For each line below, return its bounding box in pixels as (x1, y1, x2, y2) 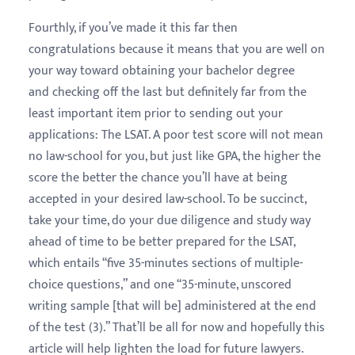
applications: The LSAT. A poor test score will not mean (29, 124, 323, 146)
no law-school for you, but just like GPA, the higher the (29, 146, 321, 167)
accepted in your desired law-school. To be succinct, (29, 189, 306, 210)
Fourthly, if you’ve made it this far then (29, 17, 238, 39)
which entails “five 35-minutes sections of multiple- (29, 253, 303, 274)
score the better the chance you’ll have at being (29, 167, 288, 189)
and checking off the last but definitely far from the (29, 82, 307, 103)
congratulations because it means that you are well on (29, 39, 325, 60)
